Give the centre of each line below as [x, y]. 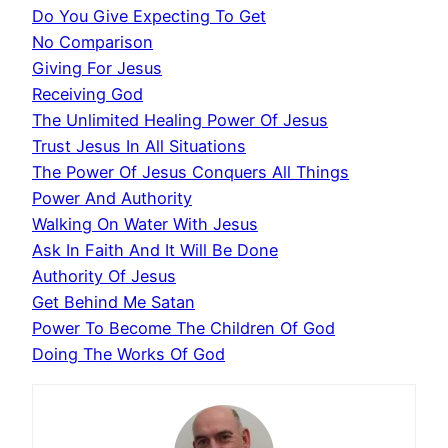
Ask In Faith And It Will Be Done [155, 250]
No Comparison [92, 42]
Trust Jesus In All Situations [139, 146]
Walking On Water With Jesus [145, 224]
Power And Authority [112, 198]
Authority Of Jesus [104, 276]
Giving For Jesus [97, 68]
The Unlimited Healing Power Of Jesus [180, 120]
